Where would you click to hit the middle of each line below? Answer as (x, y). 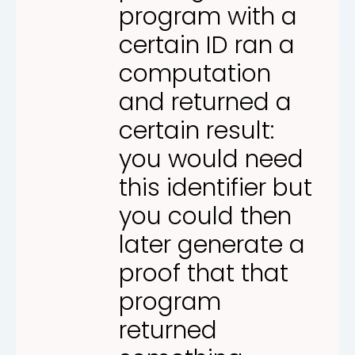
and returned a (205, 102)
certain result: (197, 130)
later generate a (212, 244)
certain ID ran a (207, 45)
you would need (211, 159)
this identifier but (216, 187)
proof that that (204, 273)
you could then (205, 216)
